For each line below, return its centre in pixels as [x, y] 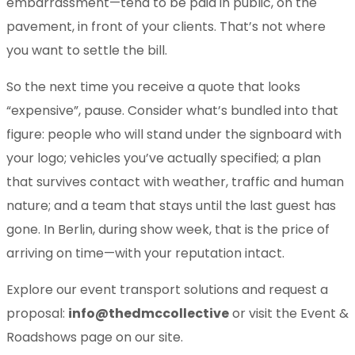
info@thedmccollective [149, 313]
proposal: [37, 313]
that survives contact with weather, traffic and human [175, 181]
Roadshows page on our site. [95, 337]
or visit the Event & [289, 313]
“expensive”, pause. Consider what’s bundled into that [172, 110]
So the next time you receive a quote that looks [153, 86]
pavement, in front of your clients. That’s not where [166, 26]
